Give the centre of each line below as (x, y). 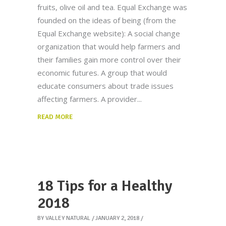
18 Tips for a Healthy (105, 186)
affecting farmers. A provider (87, 99)
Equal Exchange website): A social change (109, 34)
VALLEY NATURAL (68, 218)
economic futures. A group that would (102, 73)
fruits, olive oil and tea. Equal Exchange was (112, 7)
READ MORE (55, 117)
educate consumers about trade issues (105, 86)
